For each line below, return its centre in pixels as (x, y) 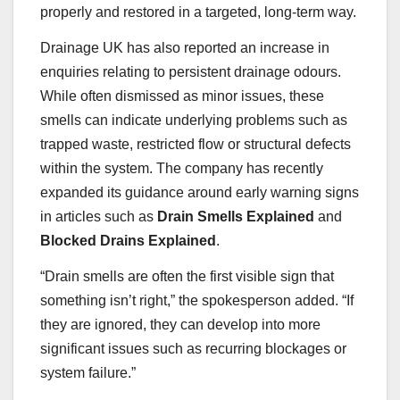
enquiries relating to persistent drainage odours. (191, 71)
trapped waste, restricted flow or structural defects (196, 144)
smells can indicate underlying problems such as (194, 120)
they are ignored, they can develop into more (180, 324)
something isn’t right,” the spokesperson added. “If (197, 300)
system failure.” (88, 372)
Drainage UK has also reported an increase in (185, 47)
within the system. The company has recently (182, 168)
